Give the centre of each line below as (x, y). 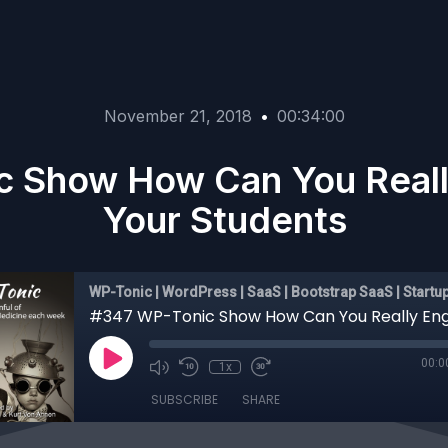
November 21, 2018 (177, 116)
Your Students (224, 220)
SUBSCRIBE (184, 399)
